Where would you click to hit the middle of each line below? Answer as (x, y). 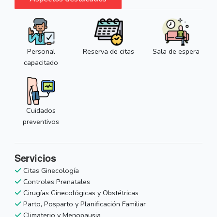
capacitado (41, 63)
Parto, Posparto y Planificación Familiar (84, 204)
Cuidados (41, 111)
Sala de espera (176, 52)
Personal (41, 52)
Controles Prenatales (56, 182)
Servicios (35, 158)
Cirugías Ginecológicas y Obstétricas (80, 193)
